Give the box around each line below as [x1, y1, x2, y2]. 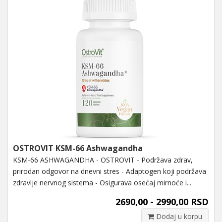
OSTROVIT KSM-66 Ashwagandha [13, 142, 143, 154]
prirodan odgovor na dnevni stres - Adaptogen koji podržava [13, 166, 206, 176]
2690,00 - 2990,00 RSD [115, 195, 209, 208]
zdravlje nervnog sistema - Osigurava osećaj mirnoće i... [13, 177, 191, 187]
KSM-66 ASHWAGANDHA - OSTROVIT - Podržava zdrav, [13, 155, 193, 165]
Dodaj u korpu [154, 211, 202, 221]
